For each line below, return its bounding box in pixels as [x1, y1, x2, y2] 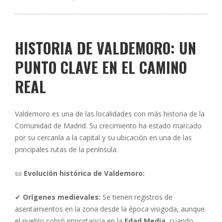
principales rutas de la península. [15, 145, 118, 154]
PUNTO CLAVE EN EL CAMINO [15, 56, 187, 78]
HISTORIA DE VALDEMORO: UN [15, 37, 196, 59]
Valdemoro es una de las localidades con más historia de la [15, 109, 205, 118]
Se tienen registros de [101, 192, 172, 202]
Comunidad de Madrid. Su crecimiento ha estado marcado [15, 121, 202, 130]
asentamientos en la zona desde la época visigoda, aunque [15, 204, 205, 214]
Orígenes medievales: [23, 192, 101, 202]
